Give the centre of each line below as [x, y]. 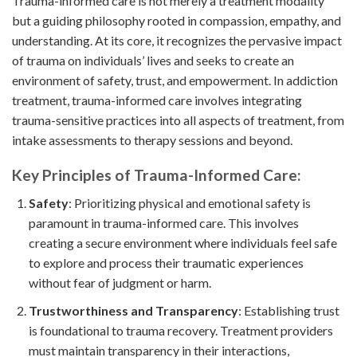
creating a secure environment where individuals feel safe [182, 242]
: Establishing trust [288, 310]
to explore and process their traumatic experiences [166, 262]
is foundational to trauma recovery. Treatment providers [180, 330]
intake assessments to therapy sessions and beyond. [152, 139]
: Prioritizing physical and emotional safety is [189, 202]
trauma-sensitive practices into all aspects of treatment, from [178, 120]
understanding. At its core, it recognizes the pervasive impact [177, 40]
